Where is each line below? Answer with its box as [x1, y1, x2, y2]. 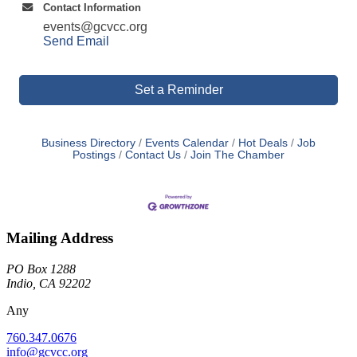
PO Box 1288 [6, 261, 76, 276]
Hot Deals [238, 136, 288, 149]
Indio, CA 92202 [6, 276, 91, 290]
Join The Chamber [190, 148, 284, 161]
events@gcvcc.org [43, 19, 147, 33]
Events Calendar [145, 136, 229, 149]
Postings [73, 148, 116, 161]
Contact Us [125, 148, 181, 161]
